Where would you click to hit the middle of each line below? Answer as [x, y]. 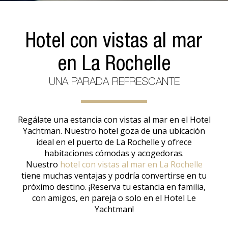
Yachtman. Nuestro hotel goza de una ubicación [114, 131]
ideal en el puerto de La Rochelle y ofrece [114, 142]
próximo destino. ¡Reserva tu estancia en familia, [114, 187]
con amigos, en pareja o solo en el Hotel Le [114, 198]
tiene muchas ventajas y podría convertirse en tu [114, 176]
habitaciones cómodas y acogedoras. [114, 153]
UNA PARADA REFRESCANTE [114, 83]
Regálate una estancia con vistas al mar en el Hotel [114, 120]
